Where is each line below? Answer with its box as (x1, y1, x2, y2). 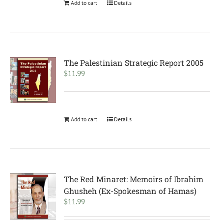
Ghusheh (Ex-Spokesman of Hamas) (64, 186, 197, 196)
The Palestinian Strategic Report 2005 (64, 57, 204, 68)
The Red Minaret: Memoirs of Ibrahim (64, 174, 204, 184)
